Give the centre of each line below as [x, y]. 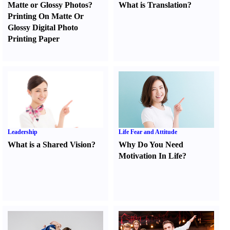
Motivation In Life [151, 156]
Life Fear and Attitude [148, 132]
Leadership [23, 132]
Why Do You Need [151, 145]
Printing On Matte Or [46, 16]
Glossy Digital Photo [43, 27]
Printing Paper [34, 39]
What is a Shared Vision [50, 145]
